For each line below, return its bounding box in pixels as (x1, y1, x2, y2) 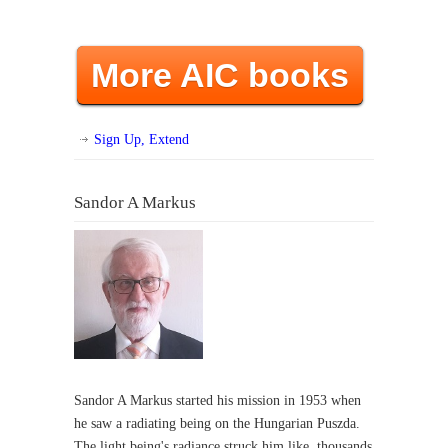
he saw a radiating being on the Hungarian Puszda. (74, 416, 360, 431)
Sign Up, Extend (94, 132, 189, 147)
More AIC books (91, 56, 349, 94)
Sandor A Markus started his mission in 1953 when (74, 393, 361, 408)
